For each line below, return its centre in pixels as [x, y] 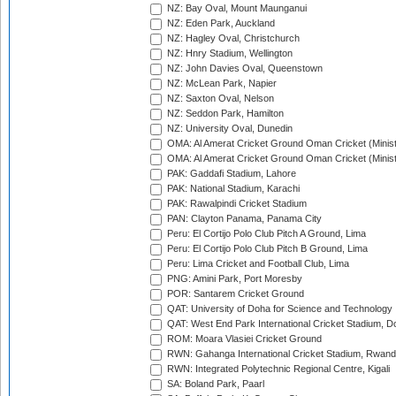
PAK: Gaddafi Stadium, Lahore [230, 174]
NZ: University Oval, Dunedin [228, 129]
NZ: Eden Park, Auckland [220, 23]
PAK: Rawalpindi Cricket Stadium [236, 204]
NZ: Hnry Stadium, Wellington [228, 53]
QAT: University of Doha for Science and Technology [278, 309]
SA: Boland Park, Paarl [214, 384]
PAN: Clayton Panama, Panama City [243, 219]
